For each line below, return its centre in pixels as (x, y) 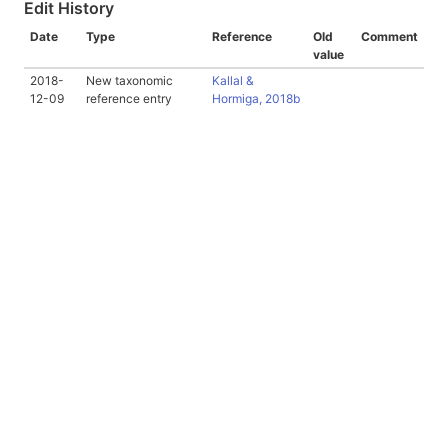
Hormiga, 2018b (256, 99)
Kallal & (233, 81)
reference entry (129, 99)
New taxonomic (129, 81)
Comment (389, 37)
